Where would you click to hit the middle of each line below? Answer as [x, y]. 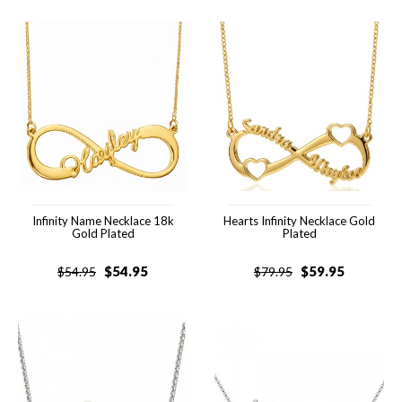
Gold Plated [103, 233]
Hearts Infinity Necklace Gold [299, 221]
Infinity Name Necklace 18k [103, 221]
